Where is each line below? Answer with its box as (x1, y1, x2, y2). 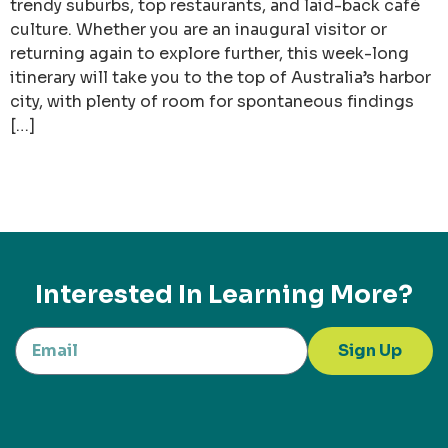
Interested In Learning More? (35, 279, 413, 311)
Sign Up (338, 340, 403, 362)
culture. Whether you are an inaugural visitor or (10, 18, 387, 40)
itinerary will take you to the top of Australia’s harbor (10, 66, 431, 88)
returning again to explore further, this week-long (10, 42, 409, 64)
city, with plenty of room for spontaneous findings (10, 90, 414, 112)
